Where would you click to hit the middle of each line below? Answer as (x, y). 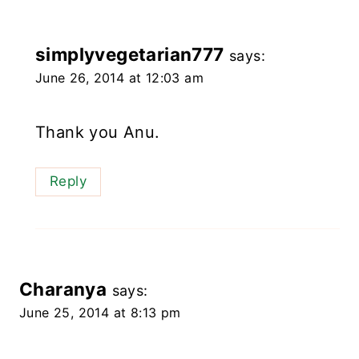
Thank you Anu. (98, 133)
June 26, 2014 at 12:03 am (119, 78)
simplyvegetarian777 (130, 54)
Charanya (63, 288)
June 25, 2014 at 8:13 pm (100, 312)
